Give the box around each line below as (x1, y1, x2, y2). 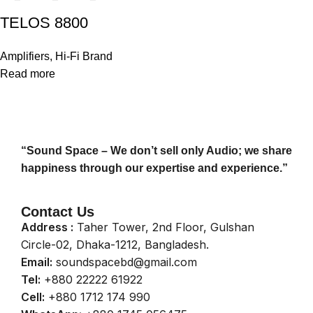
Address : (21, 220, 73, 235)
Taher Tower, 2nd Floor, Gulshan (73, 220, 254, 235)
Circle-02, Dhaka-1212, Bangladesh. (21, 238, 209, 252)
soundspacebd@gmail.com (52, 255, 197, 270)
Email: (21, 255, 52, 270)
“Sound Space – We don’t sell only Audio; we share (21, 145, 292, 157)
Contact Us (21, 204, 94, 220)
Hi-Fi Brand (55, 50, 112, 63)
